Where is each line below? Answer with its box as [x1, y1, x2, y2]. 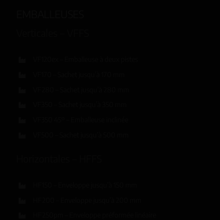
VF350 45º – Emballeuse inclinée [32, 115, 128, 124]
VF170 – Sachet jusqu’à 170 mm [32, 70, 125, 79]
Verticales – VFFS [16, 27, 90, 39]
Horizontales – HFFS [16, 152, 103, 165]
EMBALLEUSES [16, 7, 84, 21]
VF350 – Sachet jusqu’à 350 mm [32, 100, 127, 109]
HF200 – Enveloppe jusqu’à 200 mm [32, 195, 141, 204]
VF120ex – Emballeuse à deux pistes [32, 55, 138, 64]
